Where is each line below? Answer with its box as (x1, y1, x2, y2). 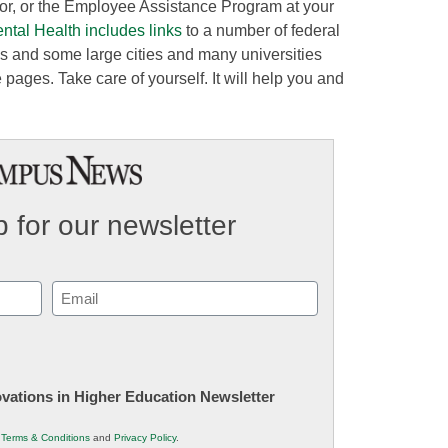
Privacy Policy (114, 432, 176, 444)
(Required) (54, 309, 114, 325)
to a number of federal (182, 21, 340, 39)
